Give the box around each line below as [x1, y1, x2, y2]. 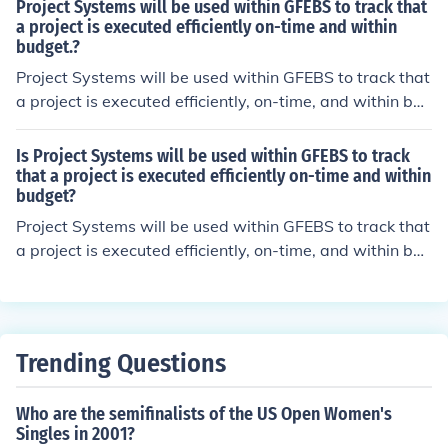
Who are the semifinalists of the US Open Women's [16, 403, 392, 425]
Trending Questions [16, 348, 226, 379]
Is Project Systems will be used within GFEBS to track [16, 145, 410, 167]
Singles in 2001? [16, 423, 135, 445]
